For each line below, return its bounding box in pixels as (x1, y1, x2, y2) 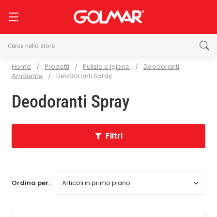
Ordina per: (12, 178, 50, 187)
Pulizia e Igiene (83, 62, 130, 71)
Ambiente (12, 71, 43, 80)
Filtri (105, 130, 123, 141)
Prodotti (45, 62, 69, 71)
